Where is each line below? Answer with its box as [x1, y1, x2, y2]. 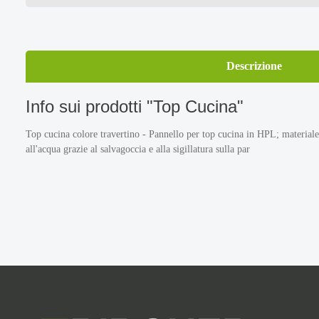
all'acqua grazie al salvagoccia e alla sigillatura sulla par [26, 144, 250, 155]
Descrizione [226, 60, 283, 73]
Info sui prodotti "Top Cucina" [26, 97, 244, 117]
